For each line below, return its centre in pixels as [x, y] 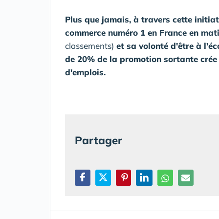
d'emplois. [85, 72]
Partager [99, 140]
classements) [89, 46]
